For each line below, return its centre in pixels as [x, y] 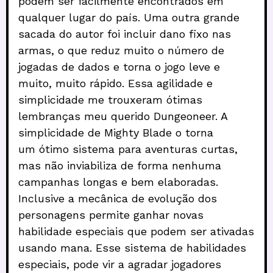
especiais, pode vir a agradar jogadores [120, 264]
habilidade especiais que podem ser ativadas [136, 231]
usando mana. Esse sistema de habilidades [132, 247]
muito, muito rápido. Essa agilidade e [115, 83]
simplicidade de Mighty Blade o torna [116, 132]
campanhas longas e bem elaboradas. [118, 182]
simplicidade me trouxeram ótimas [110, 99]
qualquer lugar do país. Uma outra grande [129, 17]
